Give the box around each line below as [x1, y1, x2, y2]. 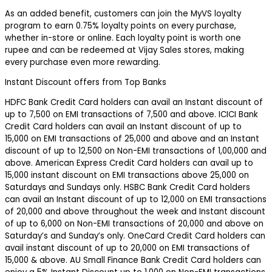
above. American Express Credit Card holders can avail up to [5, 157, 253, 169]
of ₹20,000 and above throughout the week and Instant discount [5, 206, 265, 218]
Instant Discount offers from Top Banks [5, 76, 166, 88]
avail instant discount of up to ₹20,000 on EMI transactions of [5, 242, 250, 254]
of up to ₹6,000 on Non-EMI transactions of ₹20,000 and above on [5, 218, 263, 230]
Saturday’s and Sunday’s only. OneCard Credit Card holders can [5, 230, 265, 242]
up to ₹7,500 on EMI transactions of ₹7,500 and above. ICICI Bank [5, 109, 258, 121]
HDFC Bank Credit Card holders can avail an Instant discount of [5, 97, 263, 109]
